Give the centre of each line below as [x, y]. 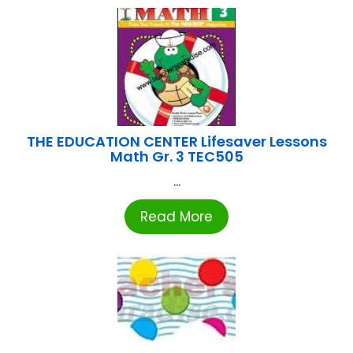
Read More [176, 216]
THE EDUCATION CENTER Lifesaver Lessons [176, 141]
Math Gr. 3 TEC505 [176, 156]
